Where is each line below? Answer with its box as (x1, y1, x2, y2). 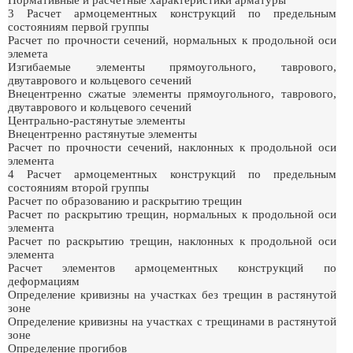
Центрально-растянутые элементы (8, 114, 185, 127)
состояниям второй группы (8, 181, 149, 194)
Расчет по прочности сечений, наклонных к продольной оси (8, 141, 336, 154)
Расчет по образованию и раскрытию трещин (8, 195, 242, 207)
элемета (8, 47, 48, 60)
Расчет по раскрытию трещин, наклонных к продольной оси (8, 235, 336, 247)
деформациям (8, 275, 80, 288)
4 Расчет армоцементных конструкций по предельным (8, 168, 336, 180)
